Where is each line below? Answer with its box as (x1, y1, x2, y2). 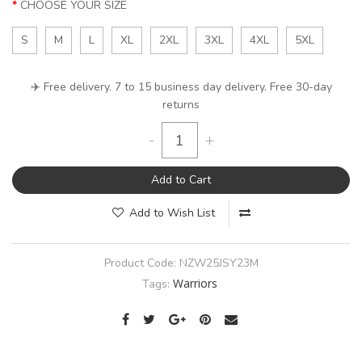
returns (162, 97, 200, 113)
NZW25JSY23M (179, 255, 259, 271)
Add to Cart (151, 172, 211, 188)
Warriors (173, 276, 217, 292)
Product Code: (103, 255, 179, 271)
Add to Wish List (128, 205, 215, 221)
